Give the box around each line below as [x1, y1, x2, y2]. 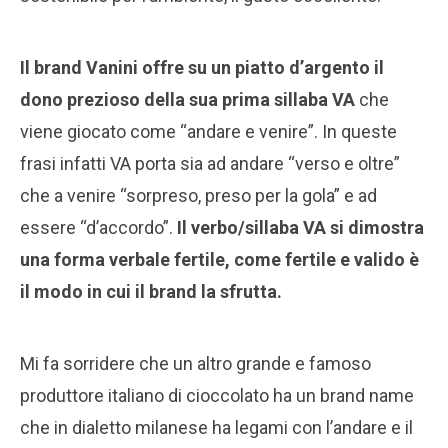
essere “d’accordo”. [20, 216, 177, 238]
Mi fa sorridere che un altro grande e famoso [20, 352, 371, 374]
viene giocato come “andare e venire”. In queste [20, 120, 397, 142]
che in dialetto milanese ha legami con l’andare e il [20, 416, 413, 438]
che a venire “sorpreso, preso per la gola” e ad [20, 184, 377, 206]
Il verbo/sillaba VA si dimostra [177, 216, 424, 238]
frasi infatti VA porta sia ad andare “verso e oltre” [20, 152, 400, 174]
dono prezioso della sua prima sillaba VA [20, 88, 355, 110]
